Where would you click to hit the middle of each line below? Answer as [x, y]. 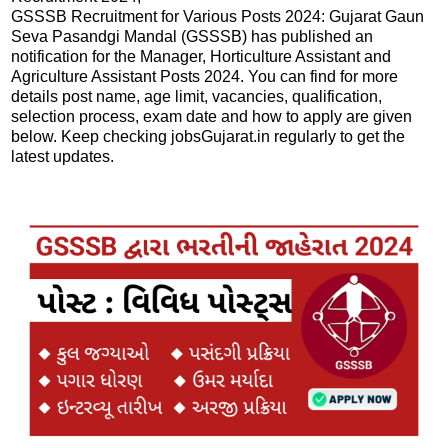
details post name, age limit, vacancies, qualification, [196, 96]
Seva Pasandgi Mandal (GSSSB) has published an [192, 36]
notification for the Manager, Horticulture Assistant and [201, 56]
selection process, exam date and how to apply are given [211, 116]
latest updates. [62, 156]
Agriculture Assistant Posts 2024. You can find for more [204, 76]
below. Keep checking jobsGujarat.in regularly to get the [208, 136]
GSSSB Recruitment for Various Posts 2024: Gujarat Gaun [217, 16]
